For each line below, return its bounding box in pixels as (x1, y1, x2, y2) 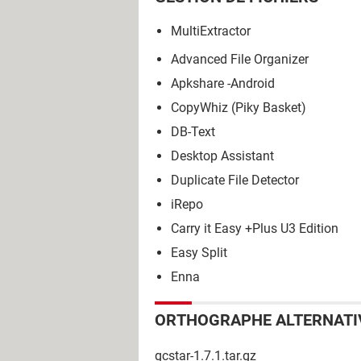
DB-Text (171, 124, 215, 140)
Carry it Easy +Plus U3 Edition (171, 221, 338, 237)
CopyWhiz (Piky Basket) (171, 100, 306, 116)
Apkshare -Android (171, 76, 275, 92)
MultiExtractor (171, 23, 251, 39)
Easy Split (171, 245, 227, 261)
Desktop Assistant (171, 148, 274, 164)
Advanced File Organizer (171, 52, 309, 68)
